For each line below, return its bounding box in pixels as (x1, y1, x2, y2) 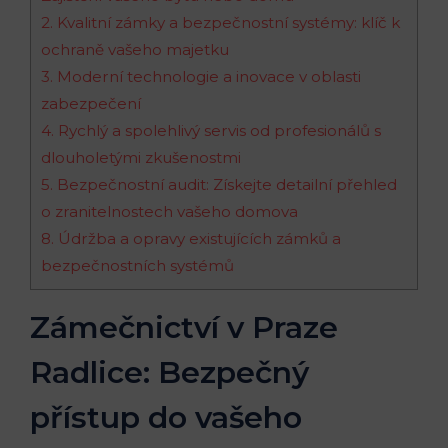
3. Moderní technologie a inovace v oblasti (41, 66, 361, 86)
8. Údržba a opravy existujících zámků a (41, 228, 341, 248)
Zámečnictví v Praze (30, 308, 338, 346)
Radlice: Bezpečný (30, 353, 309, 391)
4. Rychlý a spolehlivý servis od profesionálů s (41, 120, 381, 140)
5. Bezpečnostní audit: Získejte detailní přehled (41, 174, 397, 194)
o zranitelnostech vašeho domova (41, 201, 298, 221)
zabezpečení (41, 93, 141, 113)
